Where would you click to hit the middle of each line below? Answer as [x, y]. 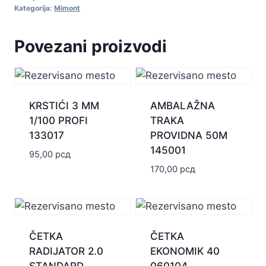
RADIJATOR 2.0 [66, 251]
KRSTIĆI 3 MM [64, 105]
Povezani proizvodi [91, 46]
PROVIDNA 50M [189, 135]
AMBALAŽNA [182, 105]
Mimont [67, 8]
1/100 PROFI [58, 120]
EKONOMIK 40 [185, 251]
